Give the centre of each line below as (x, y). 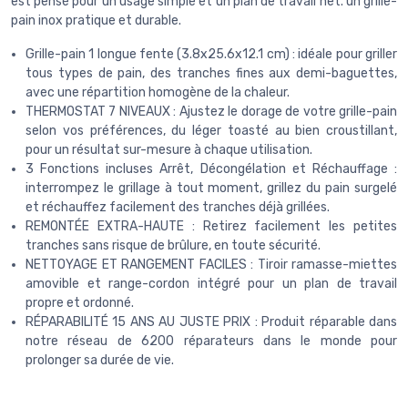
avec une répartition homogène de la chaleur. (158, 93)
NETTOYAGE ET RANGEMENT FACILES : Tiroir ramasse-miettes (211, 265)
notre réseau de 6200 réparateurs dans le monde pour (211, 342)
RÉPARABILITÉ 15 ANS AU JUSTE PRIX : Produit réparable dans (211, 322)
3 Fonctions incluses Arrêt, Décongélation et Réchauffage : (211, 169)
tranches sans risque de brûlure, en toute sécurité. (173, 246)
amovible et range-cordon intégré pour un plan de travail (211, 284)
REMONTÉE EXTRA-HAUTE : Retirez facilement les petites (211, 227)
